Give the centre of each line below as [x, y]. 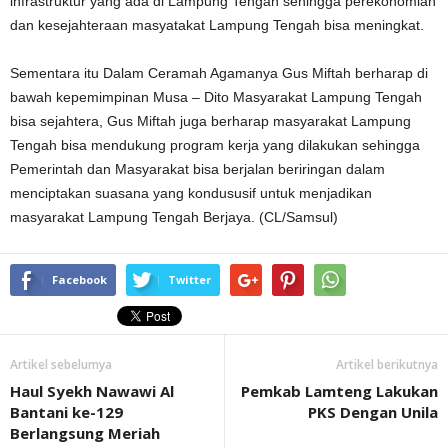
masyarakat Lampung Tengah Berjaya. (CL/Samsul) [174, 217]
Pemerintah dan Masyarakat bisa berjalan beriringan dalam [197, 169]
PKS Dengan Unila [373, 412]
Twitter [189, 280]
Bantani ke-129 [66, 412]
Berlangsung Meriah [85, 433]
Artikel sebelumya [61, 365]
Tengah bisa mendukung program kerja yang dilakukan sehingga [215, 145]
